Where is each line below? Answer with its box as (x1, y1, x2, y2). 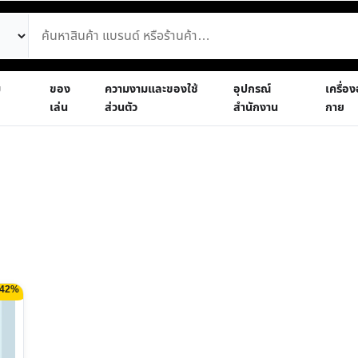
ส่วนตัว (104, 99, 137, 117)
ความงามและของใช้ (104, 81, 198, 98)
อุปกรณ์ (233, 81, 272, 98)
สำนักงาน (233, 99, 279, 117)
